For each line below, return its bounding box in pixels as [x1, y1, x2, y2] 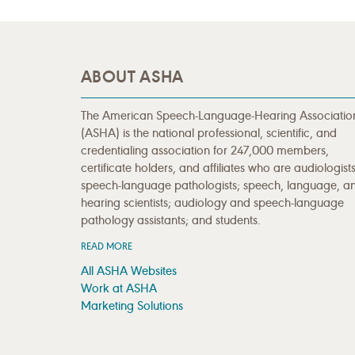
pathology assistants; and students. [81, 212, 261, 228]
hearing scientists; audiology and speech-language [81, 195, 344, 211]
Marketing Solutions [81, 298, 183, 314]
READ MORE [81, 240, 132, 253]
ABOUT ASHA [81, 66, 184, 87]
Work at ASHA [81, 281, 157, 296]
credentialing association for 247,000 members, [81, 143, 329, 158]
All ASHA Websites [81, 263, 177, 279]
